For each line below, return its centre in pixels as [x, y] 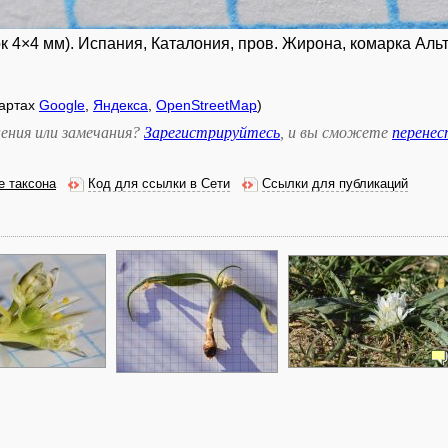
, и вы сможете [336, 132]
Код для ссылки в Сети [159, 184]
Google [62, 105]
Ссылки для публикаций [335, 184]
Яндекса [120, 105]
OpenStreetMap [206, 105]
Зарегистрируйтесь [212, 132]
